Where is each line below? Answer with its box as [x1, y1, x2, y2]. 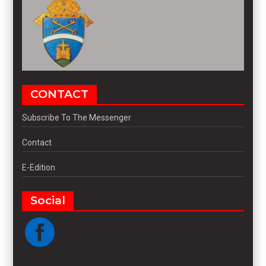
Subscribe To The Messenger [22, 112, 132, 122]
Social [30, 193, 66, 207]
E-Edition [22, 162, 56, 172]
